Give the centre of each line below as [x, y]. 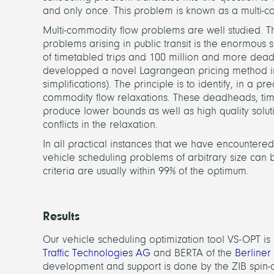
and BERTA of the [193, 253]
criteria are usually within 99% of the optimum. [146, 171]
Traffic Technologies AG [97, 253]
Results [61, 216]
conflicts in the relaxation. [100, 124]
